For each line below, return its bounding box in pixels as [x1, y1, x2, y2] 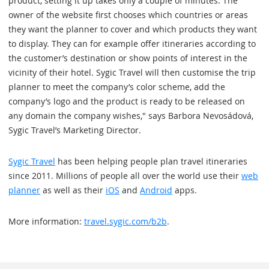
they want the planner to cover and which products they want [8, 23, 257, 35]
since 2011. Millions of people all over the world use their [8, 170, 241, 182]
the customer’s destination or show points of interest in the [8, 52, 247, 64]
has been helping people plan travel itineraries [55, 156, 247, 168]
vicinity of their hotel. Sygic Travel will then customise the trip [8, 67, 256, 79]
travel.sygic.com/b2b [84, 216, 167, 228]
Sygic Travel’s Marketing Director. [8, 124, 141, 136]
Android [140, 184, 172, 196]
